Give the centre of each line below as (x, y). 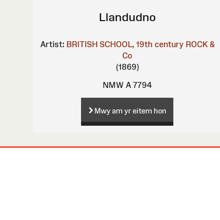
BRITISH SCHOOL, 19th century (125, 44)
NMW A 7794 (127, 85)
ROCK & (200, 44)
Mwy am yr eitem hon (131, 110)
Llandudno (127, 17)
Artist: (52, 44)
